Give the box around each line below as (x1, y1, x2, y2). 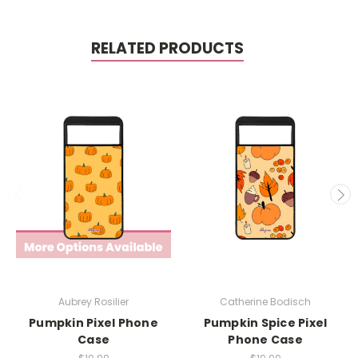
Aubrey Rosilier (58, 294, 129, 308)
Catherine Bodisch (220, 294, 311, 308)
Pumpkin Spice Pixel (203, 314, 328, 331)
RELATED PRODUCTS (90, 38, 244, 60)
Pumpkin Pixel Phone (29, 314, 158, 331)
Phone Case (228, 331, 303, 348)
